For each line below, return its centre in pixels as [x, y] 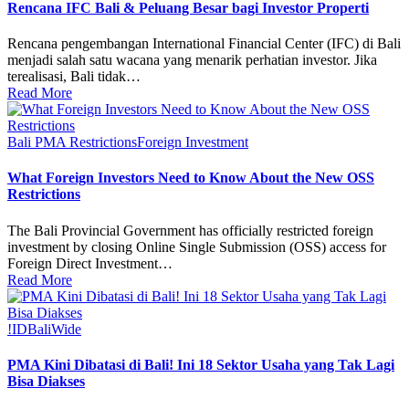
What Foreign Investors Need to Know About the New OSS [191, 178]
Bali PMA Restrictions [72, 142]
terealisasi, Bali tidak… [74, 76]
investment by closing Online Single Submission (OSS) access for [197, 246]
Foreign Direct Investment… [90, 263]
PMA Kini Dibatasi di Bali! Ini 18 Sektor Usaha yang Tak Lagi [201, 364]
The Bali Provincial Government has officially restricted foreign [190, 230]
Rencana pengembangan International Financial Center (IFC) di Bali [204, 43]
